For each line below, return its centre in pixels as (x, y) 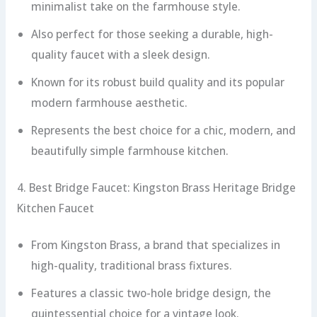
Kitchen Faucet (55, 208)
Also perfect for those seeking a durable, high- (152, 34)
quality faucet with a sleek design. (120, 54)
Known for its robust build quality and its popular (157, 82)
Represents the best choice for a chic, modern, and (163, 130)
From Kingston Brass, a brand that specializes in (155, 245)
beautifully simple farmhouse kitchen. (129, 150)
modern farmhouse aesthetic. (109, 102)
